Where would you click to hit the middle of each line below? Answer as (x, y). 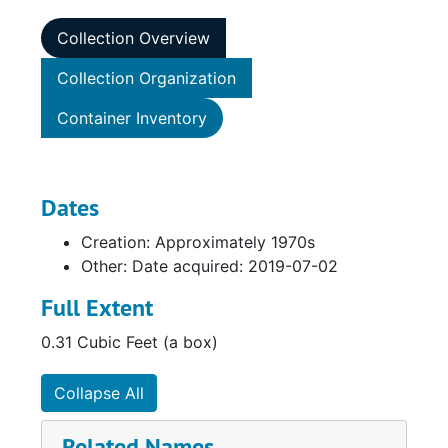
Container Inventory (132, 118)
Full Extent (97, 307)
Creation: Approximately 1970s (198, 242)
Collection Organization (146, 78)
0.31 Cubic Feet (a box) (129, 342)
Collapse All (99, 393)
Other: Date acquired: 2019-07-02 (209, 266)
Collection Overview (133, 38)
